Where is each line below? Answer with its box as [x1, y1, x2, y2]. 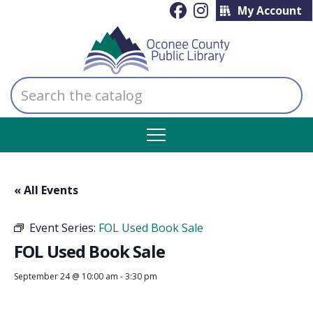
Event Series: [29, 220, 99, 235]
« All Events [14, 182, 78, 198]
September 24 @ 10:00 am [14, 270, 118, 282]
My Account [237, 3, 302, 18]
